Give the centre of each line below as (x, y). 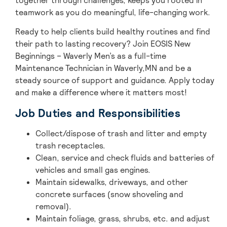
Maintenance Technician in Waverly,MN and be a (103, 68)
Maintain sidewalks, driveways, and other (112, 182)
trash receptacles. (70, 145)
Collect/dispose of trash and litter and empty (121, 133)
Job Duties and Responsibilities (98, 113)
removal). (55, 206)
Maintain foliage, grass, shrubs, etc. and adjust (123, 218)
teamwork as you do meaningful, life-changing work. (113, 12)
